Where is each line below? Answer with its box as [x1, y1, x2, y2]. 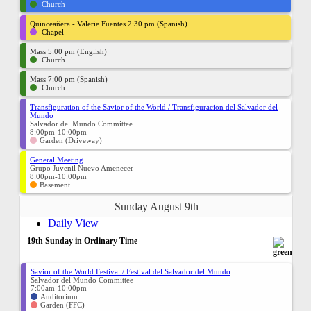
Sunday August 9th [114, 201, 199, 212]
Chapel [40, 28, 64, 36]
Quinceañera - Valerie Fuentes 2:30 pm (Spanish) [30, 19, 187, 28]
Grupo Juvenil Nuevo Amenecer [30, 164, 133, 172]
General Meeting [30, 155, 83, 164]
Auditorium [40, 292, 78, 301]
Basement [40, 180, 70, 189]
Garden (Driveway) [40, 136, 102, 144]
